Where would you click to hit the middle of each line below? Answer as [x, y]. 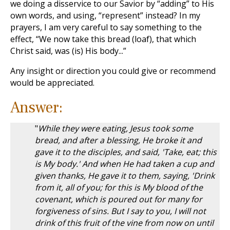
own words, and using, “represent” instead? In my [105, 15]
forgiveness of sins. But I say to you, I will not [120, 211]
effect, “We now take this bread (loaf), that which [103, 39]
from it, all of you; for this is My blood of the [119, 187]
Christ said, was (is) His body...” [68, 51]
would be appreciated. [52, 83]
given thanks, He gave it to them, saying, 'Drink [125, 176]
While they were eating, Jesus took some [116, 128]
